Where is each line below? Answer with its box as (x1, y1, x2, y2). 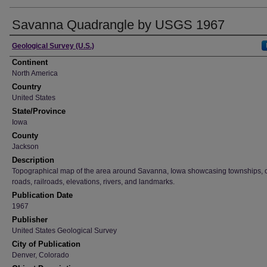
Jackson (12, 142, 39, 151)
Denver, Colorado (12, 251, 69, 259)
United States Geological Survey (12, 226, 117, 235)
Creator (10, 39, 49, 52)
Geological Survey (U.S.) (12, 42, 94, 50)
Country (12, 82, 41, 91)
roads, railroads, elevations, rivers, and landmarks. (12, 178, 175, 186)
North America (12, 69, 58, 77)
